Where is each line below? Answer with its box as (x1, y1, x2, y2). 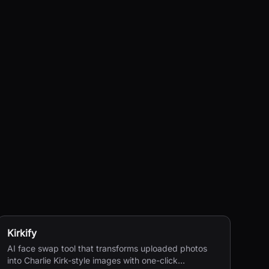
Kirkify (7, 227, 37, 239)
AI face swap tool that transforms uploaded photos (7, 243, 207, 253)
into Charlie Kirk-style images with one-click (7, 255, 178, 265)
